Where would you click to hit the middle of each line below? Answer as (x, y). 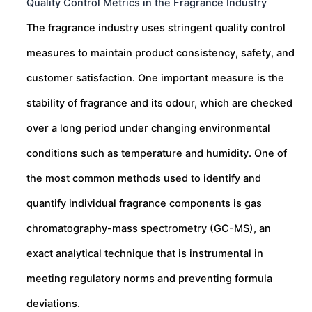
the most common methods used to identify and (144, 179)
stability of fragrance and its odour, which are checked (159, 103)
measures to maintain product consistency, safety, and (161, 53)
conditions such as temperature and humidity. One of (157, 154)
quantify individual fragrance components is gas (144, 204)
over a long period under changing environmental (148, 128)
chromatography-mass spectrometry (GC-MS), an (149, 229)
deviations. (53, 304)
